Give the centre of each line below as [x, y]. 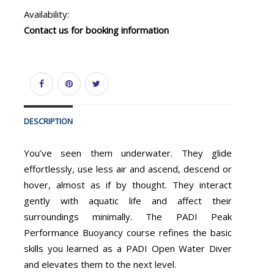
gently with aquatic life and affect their [128, 200]
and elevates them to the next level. [100, 264]
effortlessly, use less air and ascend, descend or [128, 168]
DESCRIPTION [48, 121]
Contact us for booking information [96, 30]
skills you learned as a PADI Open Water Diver [128, 248]
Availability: [46, 14]
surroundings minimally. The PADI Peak [128, 216]
